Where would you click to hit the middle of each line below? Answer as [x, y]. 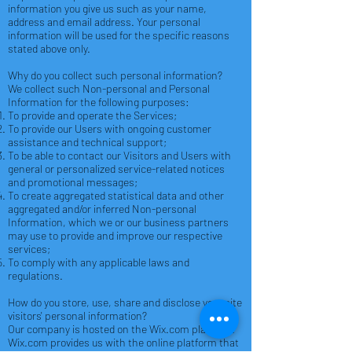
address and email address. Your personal [104, 21]
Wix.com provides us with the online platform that [123, 342]
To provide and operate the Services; [92, 115]
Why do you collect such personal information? [115, 75]
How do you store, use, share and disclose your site [125, 302]
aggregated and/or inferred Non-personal [102, 208]
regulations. [35, 275]
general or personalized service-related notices [116, 168]
